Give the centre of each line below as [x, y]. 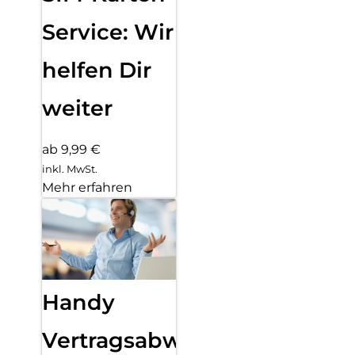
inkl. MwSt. [70, 169]
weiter [77, 108]
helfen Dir [97, 70]
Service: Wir [108, 32]
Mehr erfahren [87, 188]
